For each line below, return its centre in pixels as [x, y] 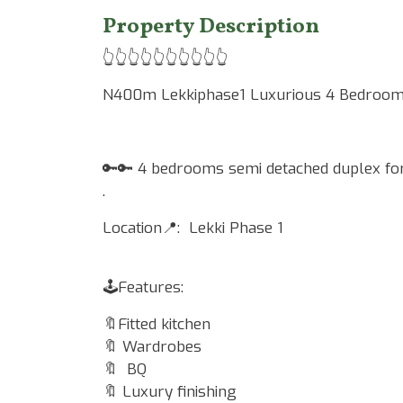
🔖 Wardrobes [154, 346]
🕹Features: [143, 287]
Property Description [211, 27]
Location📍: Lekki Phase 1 [193, 228]
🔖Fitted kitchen [159, 324]
